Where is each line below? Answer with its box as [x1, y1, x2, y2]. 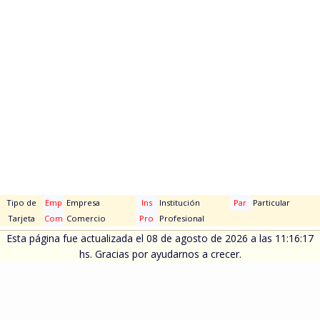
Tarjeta [8, 213, 35, 224]
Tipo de [6, 197, 36, 208]
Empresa [64, 197, 100, 208]
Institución [157, 197, 200, 208]
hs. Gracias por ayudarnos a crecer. [79, 247, 241, 261]
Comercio [64, 213, 106, 224]
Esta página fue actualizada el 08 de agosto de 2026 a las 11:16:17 [6, 231, 314, 245]
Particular [251, 197, 290, 208]
